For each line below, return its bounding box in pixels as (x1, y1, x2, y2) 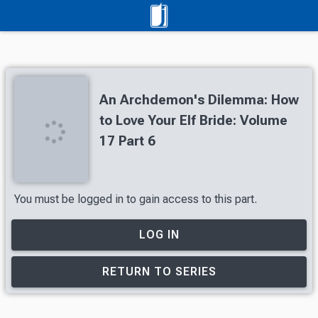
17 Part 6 (99, 133, 155, 149)
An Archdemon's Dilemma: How (99, 92, 299, 108)
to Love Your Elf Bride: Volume (99, 112, 287, 128)
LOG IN (138, 227, 180, 241)
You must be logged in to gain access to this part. (14, 192, 257, 206)
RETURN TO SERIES (102, 265, 216, 278)
